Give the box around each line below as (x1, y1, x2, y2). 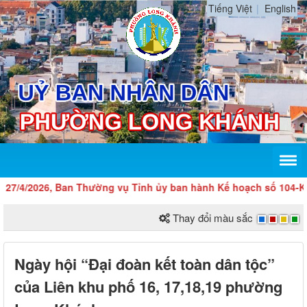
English (265, 1, 296, 15)
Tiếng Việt (208, 1, 252, 15)
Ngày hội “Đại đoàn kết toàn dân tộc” (14, 253, 275, 275)
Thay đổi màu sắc (173, 210, 253, 225)
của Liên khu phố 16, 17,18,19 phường (14, 275, 282, 298)
